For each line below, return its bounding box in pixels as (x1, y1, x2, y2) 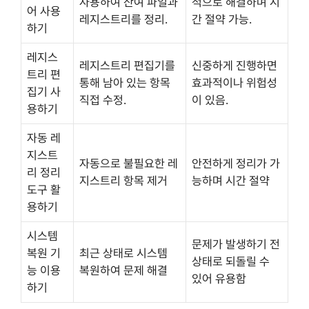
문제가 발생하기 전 (192, 237, 280, 251)
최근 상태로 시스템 (79, 246, 168, 260)
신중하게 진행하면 (192, 58, 277, 72)
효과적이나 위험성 (192, 75, 277, 90)
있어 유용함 (192, 271, 246, 286)
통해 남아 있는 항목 (79, 75, 170, 90)
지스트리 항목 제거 (79, 173, 168, 188)
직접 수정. (79, 92, 126, 107)
